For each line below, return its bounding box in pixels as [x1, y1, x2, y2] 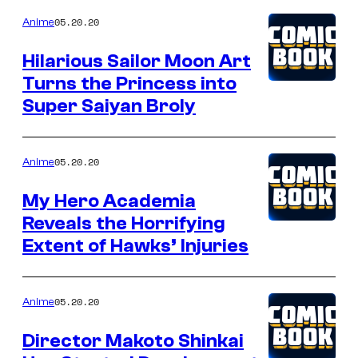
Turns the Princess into [22, 72, 237, 94]
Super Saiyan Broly [22, 94, 196, 117]
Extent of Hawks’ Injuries [22, 234, 249, 257]
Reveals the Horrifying [22, 212, 225, 234]
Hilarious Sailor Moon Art [22, 50, 251, 72]
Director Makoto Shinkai [22, 329, 244, 352]
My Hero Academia [22, 189, 196, 212]
